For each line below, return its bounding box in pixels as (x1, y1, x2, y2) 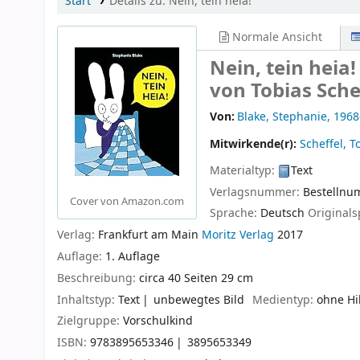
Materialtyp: (210, 162, 278, 179)
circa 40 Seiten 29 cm (139, 269, 253, 287)
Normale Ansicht (229, 28, 322, 46)
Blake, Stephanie (237, 108, 328, 126)
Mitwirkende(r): (210, 136, 300, 153)
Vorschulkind (123, 313, 193, 330)
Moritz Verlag (202, 227, 274, 244)
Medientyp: (252, 291, 317, 309)
